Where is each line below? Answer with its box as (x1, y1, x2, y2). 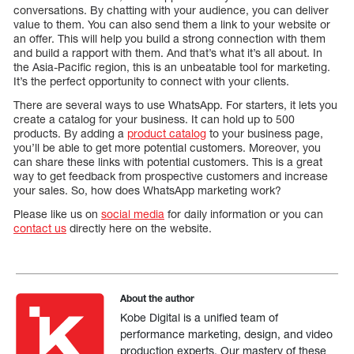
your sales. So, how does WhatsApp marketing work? (13, 183, 281, 197)
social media (101, 206, 164, 220)
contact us (13, 220, 66, 235)
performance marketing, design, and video (120, 326, 333, 341)
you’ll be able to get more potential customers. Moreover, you (13, 140, 321, 154)
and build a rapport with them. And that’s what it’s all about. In (13, 45, 322, 59)
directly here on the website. (66, 220, 212, 235)
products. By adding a (13, 126, 127, 140)
